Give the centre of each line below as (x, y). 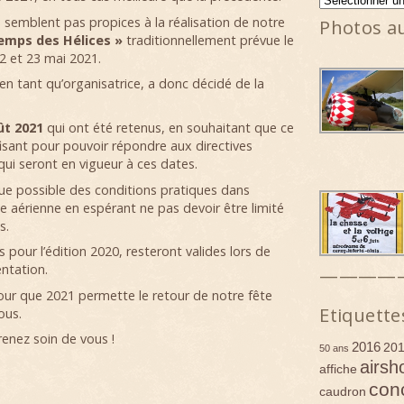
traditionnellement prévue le (208, 40)
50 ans (335, 348)
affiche (339, 368)
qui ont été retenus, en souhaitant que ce (168, 127)
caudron (343, 391)
